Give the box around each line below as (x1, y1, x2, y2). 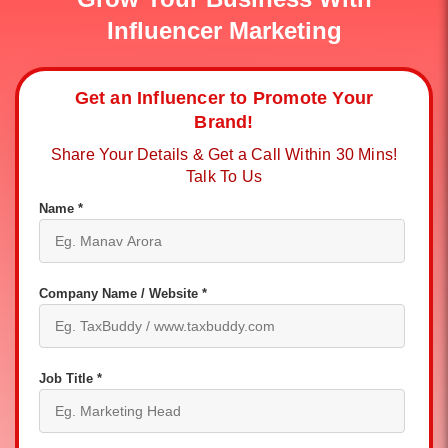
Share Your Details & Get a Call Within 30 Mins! (50, 146, 398, 163)
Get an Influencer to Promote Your (74, 88, 374, 108)
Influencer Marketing (106, 17, 342, 44)
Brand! (194, 112, 254, 132)
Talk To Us (186, 168, 262, 185)
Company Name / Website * (39, 286, 207, 301)
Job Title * (39, 371, 102, 386)
